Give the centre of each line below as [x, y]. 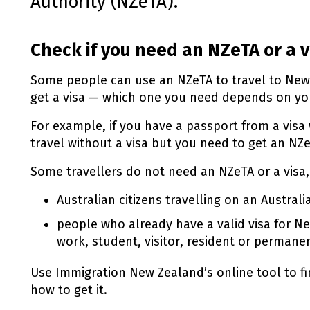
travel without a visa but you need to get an [159, 143]
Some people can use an [104, 80]
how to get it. [69, 290]
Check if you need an [119, 50]
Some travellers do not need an [125, 172]
